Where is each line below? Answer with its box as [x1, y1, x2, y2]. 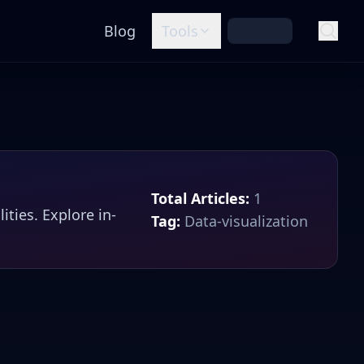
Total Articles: [151, 188, 249, 208]
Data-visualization [184, 211, 308, 231]
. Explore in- [34, 205, 116, 224]
